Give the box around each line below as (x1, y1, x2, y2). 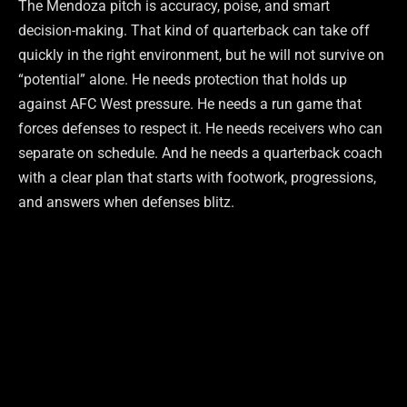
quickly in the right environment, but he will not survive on (18, 46, 384, 65)
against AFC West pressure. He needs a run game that (18, 95, 362, 114)
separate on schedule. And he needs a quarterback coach (18, 144, 382, 163)
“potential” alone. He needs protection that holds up (18, 71, 347, 89)
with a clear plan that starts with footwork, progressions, (18, 169, 376, 187)
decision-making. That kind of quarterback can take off (18, 22, 370, 40)
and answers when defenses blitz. (18, 194, 234, 212)
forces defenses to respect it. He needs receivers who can (18, 120, 382, 138)
